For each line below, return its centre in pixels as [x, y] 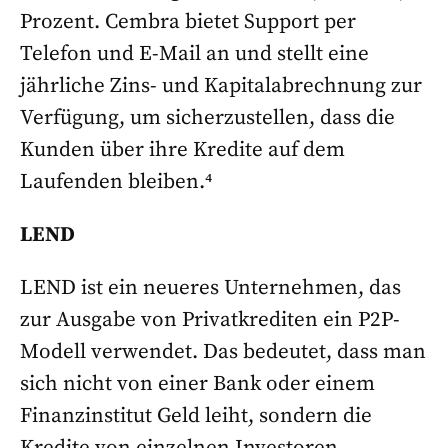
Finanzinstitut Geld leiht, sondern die [196, 416]
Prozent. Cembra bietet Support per [188, 22]
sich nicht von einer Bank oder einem [197, 384]
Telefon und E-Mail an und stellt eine [194, 54]
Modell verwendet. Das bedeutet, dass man [223, 352]
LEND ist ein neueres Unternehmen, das [210, 288]
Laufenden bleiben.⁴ [116, 182]
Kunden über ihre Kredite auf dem [182, 150]
